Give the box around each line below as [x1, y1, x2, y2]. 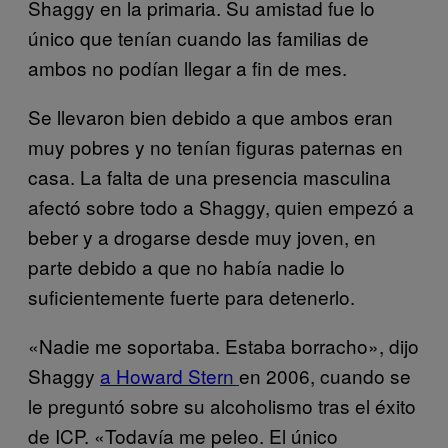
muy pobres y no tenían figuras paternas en [28, 132, 403, 160]
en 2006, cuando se [239, 361, 411, 389]
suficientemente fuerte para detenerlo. [28, 282, 355, 310]
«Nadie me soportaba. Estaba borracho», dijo [28, 331, 419, 359]
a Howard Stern [100, 361, 239, 389]
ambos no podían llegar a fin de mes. [28, 53, 347, 81]
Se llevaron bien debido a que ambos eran [28, 102, 393, 130]
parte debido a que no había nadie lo [28, 252, 345, 280]
